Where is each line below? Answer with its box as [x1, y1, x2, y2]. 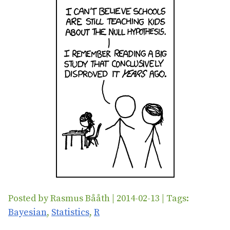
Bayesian [8, 206, 47, 218]
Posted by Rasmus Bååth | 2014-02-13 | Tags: [8, 192, 189, 204]
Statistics [51, 206, 89, 218]
